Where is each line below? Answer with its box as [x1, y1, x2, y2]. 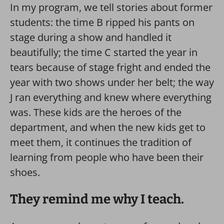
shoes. [10, 165, 40, 179]
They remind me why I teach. [10, 191, 184, 207]
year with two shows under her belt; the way [10, 75, 214, 89]
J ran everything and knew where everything [10, 90, 211, 104]
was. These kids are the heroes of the [10, 105, 181, 119]
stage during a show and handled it [10, 30, 171, 44]
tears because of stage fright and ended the [10, 60, 210, 74]
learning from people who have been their [10, 150, 203, 164]
